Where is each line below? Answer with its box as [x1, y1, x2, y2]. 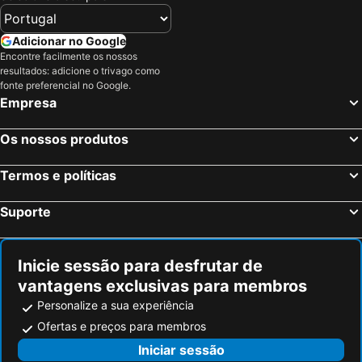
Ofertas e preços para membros [37, 318, 206, 333]
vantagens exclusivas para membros [18, 276, 307, 296]
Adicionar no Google [12, 33, 126, 48]
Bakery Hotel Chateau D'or [13, 6, 157, 19]
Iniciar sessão [137, 341, 225, 358]
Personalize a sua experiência [37, 297, 194, 312]
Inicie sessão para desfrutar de [18, 255, 263, 276]
